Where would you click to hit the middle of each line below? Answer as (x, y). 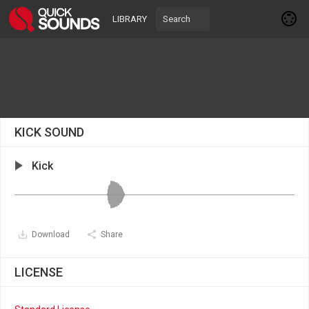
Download (51, 235)
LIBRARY (130, 19)
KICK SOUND (49, 132)
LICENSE (39, 272)
